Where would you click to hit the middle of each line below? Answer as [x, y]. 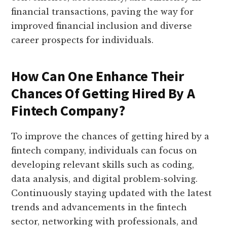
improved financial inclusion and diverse [102, 26]
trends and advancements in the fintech [99, 207]
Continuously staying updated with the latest [112, 193]
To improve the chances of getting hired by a [110, 137]
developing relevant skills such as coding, [103, 165]
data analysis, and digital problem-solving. [105, 179]
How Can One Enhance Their [98, 76]
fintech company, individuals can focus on [104, 151]
